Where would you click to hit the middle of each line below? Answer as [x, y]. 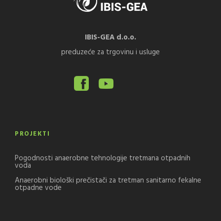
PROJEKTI [32, 134]
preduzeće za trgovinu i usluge [110, 53]
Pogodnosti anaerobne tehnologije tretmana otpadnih [103, 159]
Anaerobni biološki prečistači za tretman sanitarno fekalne [108, 181]
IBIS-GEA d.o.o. [110, 38]
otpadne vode [38, 188]
